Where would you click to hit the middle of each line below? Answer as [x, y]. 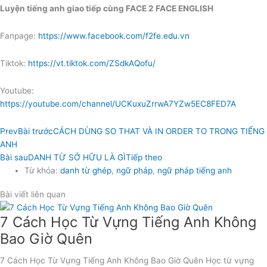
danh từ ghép [86, 170]
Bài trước [35, 131]
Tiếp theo [144, 157]
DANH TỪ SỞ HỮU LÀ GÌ [77, 157]
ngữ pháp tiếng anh [195, 170]
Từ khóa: [41, 170]
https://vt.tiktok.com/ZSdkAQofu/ [92, 63]
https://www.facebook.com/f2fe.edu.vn [114, 35]
